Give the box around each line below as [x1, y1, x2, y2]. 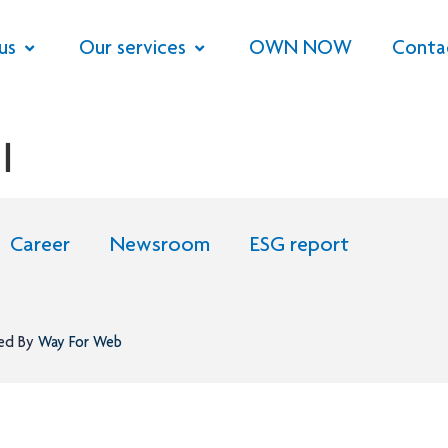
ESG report [250, 235, 349, 258]
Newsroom [110, 235, 210, 258]
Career [10, 235, 70, 258]
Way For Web [34, 335, 122, 352]
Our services [79, 39, 186, 60]
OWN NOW [249, 39, 352, 60]
